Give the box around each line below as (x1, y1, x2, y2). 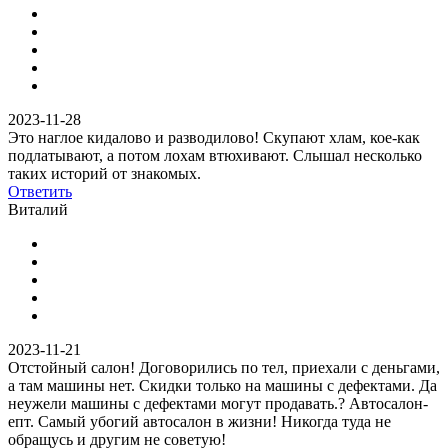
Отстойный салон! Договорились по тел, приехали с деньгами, (8, 358, 440, 376)
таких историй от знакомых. (8, 164, 201, 182)
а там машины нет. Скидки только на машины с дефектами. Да (8, 376, 437, 394)
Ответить (8, 182, 72, 200)
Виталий (8, 200, 68, 218)
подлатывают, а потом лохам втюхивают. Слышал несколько (8, 146, 422, 164)
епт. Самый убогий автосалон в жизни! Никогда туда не (8, 412, 391, 430)
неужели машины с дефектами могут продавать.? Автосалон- (8, 394, 428, 412)
